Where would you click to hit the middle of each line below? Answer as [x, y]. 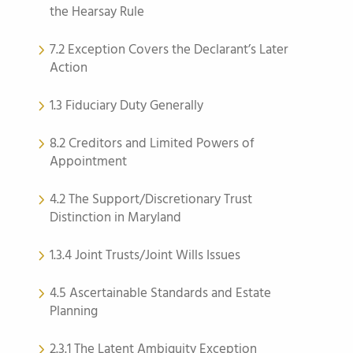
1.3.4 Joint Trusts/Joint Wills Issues [145, 256]
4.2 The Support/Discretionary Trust [151, 200]
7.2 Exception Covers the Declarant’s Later [169, 50]
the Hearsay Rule [97, 12]
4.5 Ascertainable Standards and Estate [160, 294]
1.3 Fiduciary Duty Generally [126, 106]
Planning [74, 312]
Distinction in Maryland [115, 218]
